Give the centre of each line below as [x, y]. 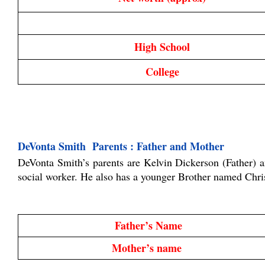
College [162, 71]
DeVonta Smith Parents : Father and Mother [121, 146]
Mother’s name [148, 248]
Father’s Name [148, 226]
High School [162, 46]
